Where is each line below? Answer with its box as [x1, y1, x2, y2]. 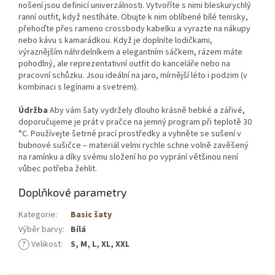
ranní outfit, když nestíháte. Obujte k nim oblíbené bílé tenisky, [18, 10, 248, 23]
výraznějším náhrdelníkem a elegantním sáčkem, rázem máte [18, 45, 242, 58]
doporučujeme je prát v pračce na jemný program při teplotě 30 [18, 115, 252, 128]
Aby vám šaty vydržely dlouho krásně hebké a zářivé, [48, 104, 245, 117]
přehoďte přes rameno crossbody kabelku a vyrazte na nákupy [18, 22, 250, 35]
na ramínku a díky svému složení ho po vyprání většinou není [18, 150, 238, 163]
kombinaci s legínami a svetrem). [18, 80, 138, 93]
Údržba [18, 104, 48, 117]
